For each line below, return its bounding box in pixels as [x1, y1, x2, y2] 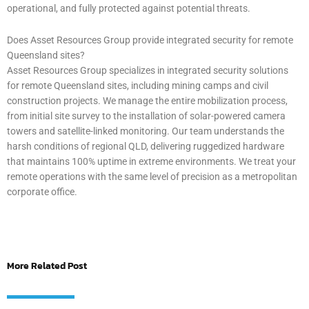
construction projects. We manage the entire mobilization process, [7, 94, 288, 106]
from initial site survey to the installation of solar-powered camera [7, 110, 286, 121]
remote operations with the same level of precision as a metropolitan [7, 170, 297, 182]
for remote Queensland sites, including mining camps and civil [7, 79, 268, 91]
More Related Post [7, 258, 87, 272]
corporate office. [7, 186, 77, 197]
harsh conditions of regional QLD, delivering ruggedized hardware [7, 140, 284, 152]
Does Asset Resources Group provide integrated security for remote [7, 34, 293, 46]
